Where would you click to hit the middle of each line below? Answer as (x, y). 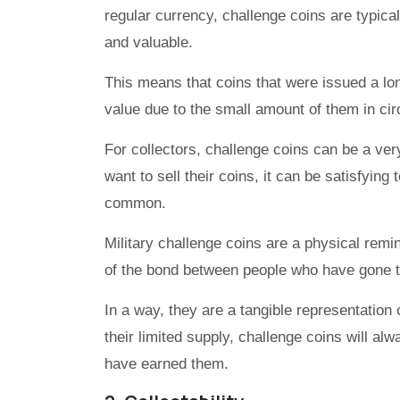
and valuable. (149, 43)
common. (135, 204)
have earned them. (167, 364)
